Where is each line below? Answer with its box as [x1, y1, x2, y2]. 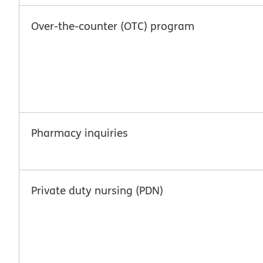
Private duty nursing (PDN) [31, 182, 163, 198]
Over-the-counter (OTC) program [31, 18, 194, 33]
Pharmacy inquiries [31, 124, 128, 140]
